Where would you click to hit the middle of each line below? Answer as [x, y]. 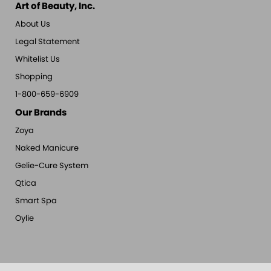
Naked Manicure [47, 149]
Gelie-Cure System [52, 166]
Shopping [34, 77]
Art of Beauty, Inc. [55, 6]
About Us [33, 24]
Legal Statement [47, 42]
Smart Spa [36, 201]
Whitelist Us [38, 60]
